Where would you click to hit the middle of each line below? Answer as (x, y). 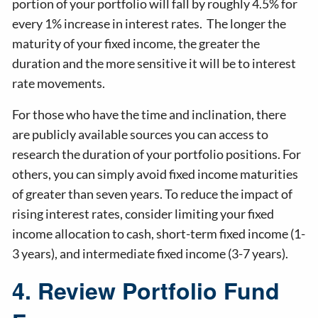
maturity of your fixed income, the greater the (136, 44)
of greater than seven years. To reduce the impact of (153, 194)
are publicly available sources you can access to (141, 135)
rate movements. (59, 83)
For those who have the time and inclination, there (149, 115)
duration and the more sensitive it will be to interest (154, 64)
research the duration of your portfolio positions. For (157, 154)
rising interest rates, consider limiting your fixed (143, 214)
